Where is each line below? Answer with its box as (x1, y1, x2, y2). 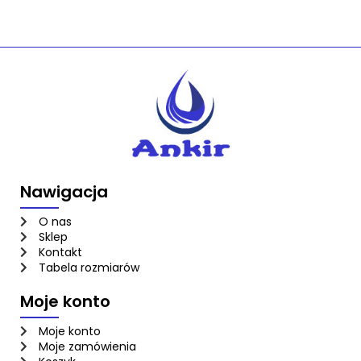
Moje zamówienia (38, 338, 136, 355)
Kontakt (38, 243, 82, 260)
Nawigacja (20, 180, 108, 203)
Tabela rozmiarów (38, 259, 139, 276)
